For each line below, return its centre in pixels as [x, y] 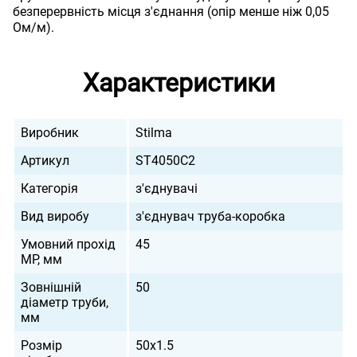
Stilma [154, 133]
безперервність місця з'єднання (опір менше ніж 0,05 [171, 12]
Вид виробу [55, 216]
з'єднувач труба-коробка [211, 216]
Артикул [45, 161]
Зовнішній [51, 287]
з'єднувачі [167, 188]
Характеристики [178, 83]
